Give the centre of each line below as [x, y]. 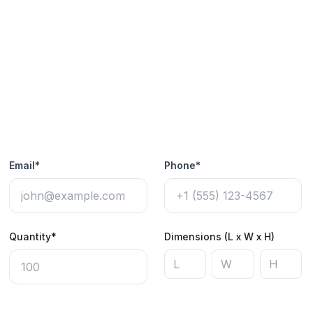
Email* [25, 165]
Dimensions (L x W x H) [219, 236]
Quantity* [33, 236]
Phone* [182, 165]
